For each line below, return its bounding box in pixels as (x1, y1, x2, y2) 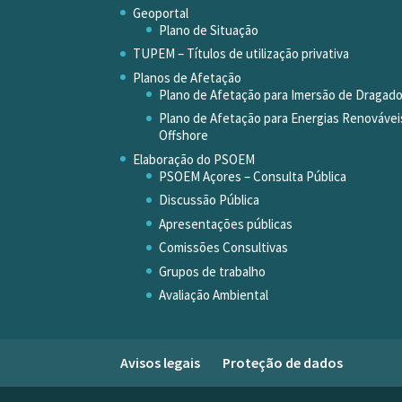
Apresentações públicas (159, 214, 293, 232)
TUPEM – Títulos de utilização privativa (133, 45, 350, 63)
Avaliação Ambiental (159, 286, 269, 304)
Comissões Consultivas (159, 239, 289, 257)
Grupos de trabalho (159, 262, 267, 280)
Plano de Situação (159, 21, 259, 39)
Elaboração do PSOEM (133, 150, 256, 168)
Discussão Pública (159, 191, 260, 209)
